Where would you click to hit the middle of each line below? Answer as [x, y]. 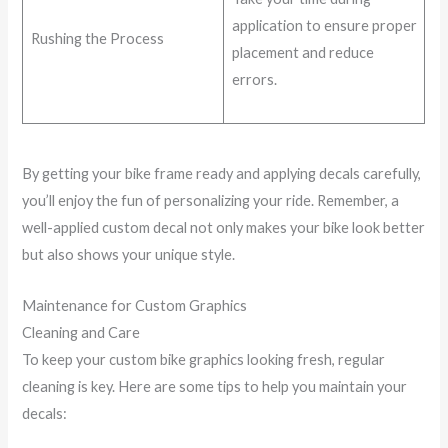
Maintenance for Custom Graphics [135, 305]
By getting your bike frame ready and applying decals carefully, [222, 174]
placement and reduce [302, 53]
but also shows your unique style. [129, 255]
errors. [254, 80]
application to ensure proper [324, 26]
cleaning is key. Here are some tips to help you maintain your [215, 386]
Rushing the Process [97, 39]
